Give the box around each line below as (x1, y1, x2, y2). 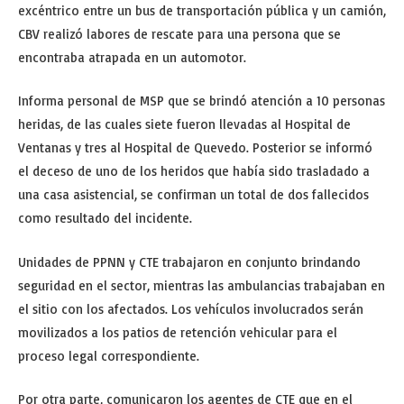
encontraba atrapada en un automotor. (18, 49, 246, 67)
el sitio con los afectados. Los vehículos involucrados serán (18, 299, 363, 317)
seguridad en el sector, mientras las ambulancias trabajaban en (18, 276, 385, 294)
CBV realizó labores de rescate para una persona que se (18, 25, 341, 43)
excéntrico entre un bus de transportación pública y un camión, (18, 2, 386, 20)
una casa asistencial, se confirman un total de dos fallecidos (18, 186, 369, 204)
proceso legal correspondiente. (18, 346, 199, 364)
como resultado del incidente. (18, 209, 192, 227)
